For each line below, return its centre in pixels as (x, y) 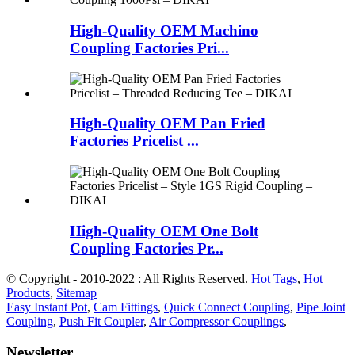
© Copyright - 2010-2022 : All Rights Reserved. (129, 279)
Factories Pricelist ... (134, 141)
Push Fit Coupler (101, 322)
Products (28, 293)
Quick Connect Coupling (227, 307)
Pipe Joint (321, 307)
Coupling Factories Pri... (149, 48)
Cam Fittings (126, 307)
